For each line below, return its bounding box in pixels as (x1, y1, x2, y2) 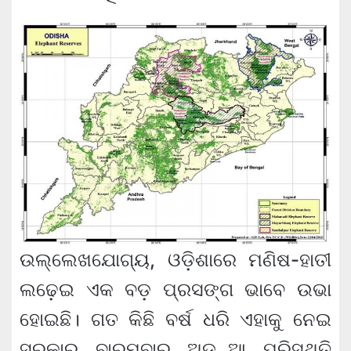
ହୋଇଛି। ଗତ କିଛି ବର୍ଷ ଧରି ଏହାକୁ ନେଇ (20, 308, 331, 331)
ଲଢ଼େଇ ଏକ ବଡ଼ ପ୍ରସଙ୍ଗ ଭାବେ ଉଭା (20, 278, 331, 302)
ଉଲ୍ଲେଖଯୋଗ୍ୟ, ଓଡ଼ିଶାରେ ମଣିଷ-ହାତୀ (20, 248, 331, 272)
